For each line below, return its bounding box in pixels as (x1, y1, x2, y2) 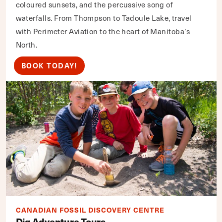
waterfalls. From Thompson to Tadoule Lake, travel (15, 12, 192, 24)
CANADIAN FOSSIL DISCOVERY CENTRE (15, 205, 165, 215)
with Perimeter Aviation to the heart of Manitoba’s (15, 26, 190, 37)
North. (15, 39, 38, 51)
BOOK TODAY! (21, 60, 77, 71)
